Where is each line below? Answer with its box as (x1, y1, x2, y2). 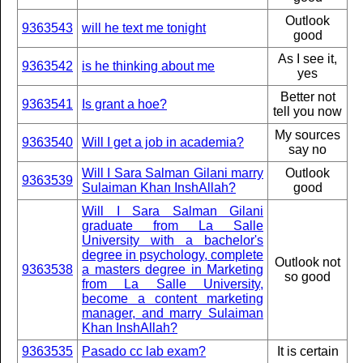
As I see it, (278, 52, 337, 66)
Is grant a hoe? (82, 97, 167, 111)
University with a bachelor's (82, 233, 263, 247)
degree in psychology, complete (82, 248, 263, 262)
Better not (280, 90, 335, 104)
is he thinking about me (82, 59, 215, 73)
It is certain (276, 344, 339, 358)
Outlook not (275, 255, 340, 269)
